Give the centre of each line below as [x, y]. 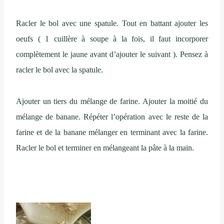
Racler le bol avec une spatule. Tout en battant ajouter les [112, 23]
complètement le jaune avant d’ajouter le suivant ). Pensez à [112, 54]
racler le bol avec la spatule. [59, 69]
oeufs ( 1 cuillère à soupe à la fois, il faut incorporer [112, 38]
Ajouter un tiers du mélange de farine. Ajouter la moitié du [112, 101]
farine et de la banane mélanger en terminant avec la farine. [112, 132]
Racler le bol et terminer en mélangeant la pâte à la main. [105, 147]
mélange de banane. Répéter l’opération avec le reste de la [112, 116]
